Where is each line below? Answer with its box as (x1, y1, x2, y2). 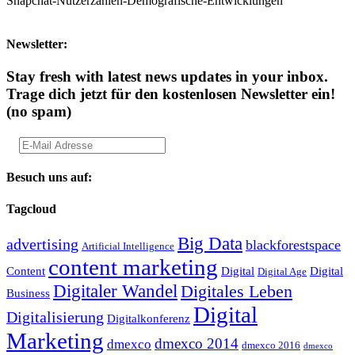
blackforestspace (246, 236, 341, 253)
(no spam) (6, 103, 71, 120)
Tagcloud (6, 201, 56, 216)
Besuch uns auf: (6, 170, 92, 185)
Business (6, 285, 50, 300)
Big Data (177, 232, 242, 254)
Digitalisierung (6, 307, 104, 326)
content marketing (48, 254, 218, 280)
